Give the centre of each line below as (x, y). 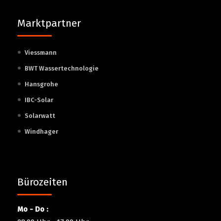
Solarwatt (40, 115)
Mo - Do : (33, 209)
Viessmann (41, 52)
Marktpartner (49, 23)
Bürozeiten (42, 182)
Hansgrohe (41, 84)
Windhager (41, 131)
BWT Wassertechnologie (62, 68)
